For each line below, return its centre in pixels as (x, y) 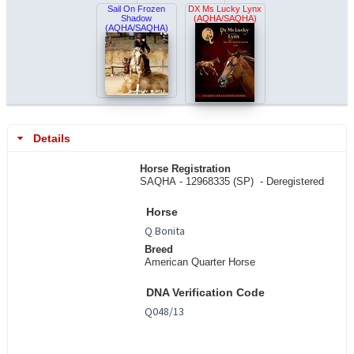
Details (51, 138)
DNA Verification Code (205, 293)
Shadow (137, 19)
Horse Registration (185, 169)
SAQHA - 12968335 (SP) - (203, 182)
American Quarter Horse (200, 262)
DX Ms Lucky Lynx (225, 9)
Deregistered (295, 182)
